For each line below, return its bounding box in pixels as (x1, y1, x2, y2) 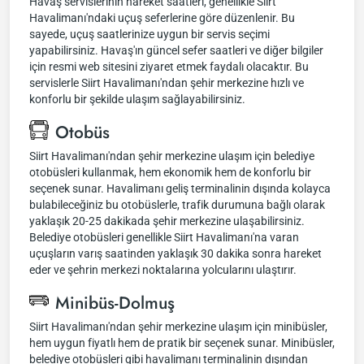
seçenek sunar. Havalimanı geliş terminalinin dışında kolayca (29, 182, 331, 195)
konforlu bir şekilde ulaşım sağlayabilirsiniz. (29, 93, 245, 106)
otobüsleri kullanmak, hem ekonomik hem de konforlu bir (29, 166, 311, 179)
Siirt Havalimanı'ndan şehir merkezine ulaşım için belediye (29, 149, 314, 162)
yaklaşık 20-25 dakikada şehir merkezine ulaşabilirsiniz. (29, 214, 305, 227)
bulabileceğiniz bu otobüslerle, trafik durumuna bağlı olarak (29, 198, 325, 211)
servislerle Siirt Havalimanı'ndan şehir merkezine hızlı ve (29, 76, 304, 89)
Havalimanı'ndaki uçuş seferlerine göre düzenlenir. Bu (29, 11, 295, 24)
